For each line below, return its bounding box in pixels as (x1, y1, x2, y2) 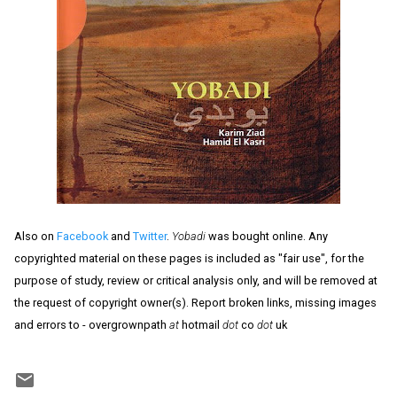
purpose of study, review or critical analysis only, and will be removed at (14, 273, 378, 287)
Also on (14, 229, 57, 243)
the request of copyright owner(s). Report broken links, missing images (14, 295, 377, 309)
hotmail (179, 317, 222, 331)
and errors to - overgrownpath (14, 317, 169, 331)
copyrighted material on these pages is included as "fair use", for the (14, 251, 364, 265)
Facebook (57, 229, 108, 243)
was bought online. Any (206, 229, 328, 243)
